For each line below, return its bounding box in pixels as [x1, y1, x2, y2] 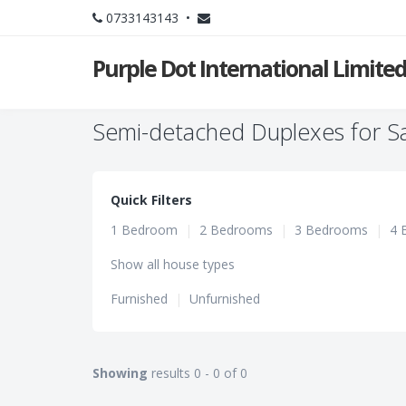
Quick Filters [111, 191, 192, 208]
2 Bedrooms [199, 221, 273, 238]
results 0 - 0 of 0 [148, 364, 247, 382]
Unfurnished [189, 290, 260, 307]
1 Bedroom [111, 221, 178, 238]
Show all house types [111, 256, 235, 273]
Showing [92, 364, 148, 382]
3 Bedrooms [295, 221, 368, 238]
